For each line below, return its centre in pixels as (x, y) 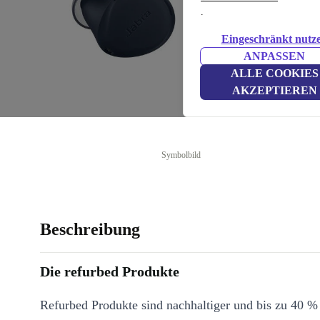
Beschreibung (90, 229)
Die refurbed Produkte (110, 271)
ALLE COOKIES (274, 73)
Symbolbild (181, 155)
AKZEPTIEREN (274, 90)
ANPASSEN (274, 56)
